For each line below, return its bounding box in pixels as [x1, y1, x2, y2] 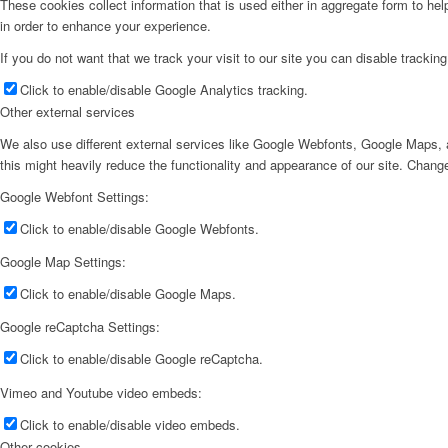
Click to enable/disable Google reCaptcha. [20, 349, 263, 369]
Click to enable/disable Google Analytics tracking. [20, 80, 308, 100]
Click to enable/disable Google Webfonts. [20, 219, 259, 239]
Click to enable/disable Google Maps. [20, 284, 236, 304]
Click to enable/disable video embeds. [20, 414, 240, 434]
